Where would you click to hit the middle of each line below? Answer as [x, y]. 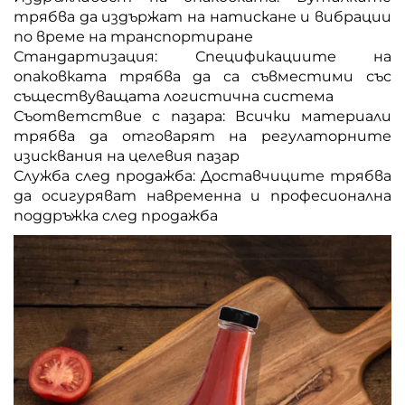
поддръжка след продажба [116, 215]
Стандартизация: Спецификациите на [202, 56]
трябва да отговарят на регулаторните [202, 136]
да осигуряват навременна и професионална [202, 195]
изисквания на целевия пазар [127, 155]
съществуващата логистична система [174, 96]
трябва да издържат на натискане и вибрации [202, 16]
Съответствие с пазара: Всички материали [202, 116]
